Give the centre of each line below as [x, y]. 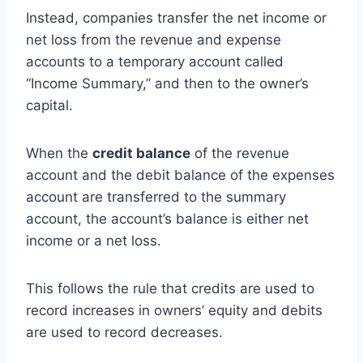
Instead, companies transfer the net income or [176, 17]
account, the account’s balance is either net [167, 218]
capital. [49, 105]
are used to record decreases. [124, 332]
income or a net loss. [96, 240]
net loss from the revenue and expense [154, 39]
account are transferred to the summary [156, 196]
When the [59, 153]
